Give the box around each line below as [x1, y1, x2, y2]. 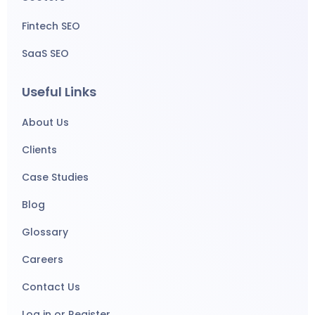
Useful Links [22, 82, 97, 101]
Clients [22, 142, 58, 157]
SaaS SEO [22, 46, 70, 60]
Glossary [22, 224, 69, 239]
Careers [22, 252, 64, 266]
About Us [22, 115, 70, 129]
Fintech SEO [22, 18, 81, 33]
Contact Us [22, 279, 81, 294]
